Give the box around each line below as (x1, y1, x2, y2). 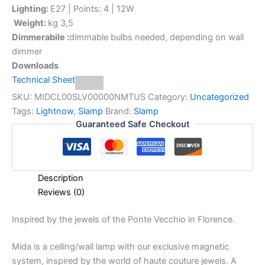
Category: (148, 91, 190, 102)
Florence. (198, 214, 235, 225)
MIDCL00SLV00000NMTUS (34, 91, 146, 102)
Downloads (12, 60, 59, 71)
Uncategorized (190, 91, 249, 102)
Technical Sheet (12, 74, 75, 85)
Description (37, 173, 83, 184)
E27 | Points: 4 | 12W (50, 3, 134, 14)
